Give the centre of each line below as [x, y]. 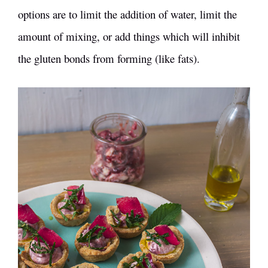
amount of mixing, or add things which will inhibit [129, 36]
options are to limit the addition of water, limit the [127, 14]
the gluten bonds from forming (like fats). [109, 58]
